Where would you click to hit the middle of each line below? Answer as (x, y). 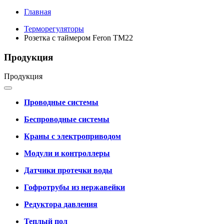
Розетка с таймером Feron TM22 (78, 38)
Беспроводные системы (67, 119)
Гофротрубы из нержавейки (74, 187)
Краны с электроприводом (72, 136)
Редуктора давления (61, 204)
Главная (37, 12)
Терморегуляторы (54, 29)
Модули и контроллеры (67, 153)
